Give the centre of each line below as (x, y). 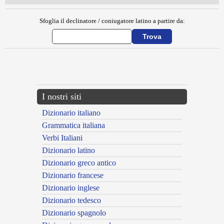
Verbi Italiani (62, 138)
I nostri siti (62, 97)
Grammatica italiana (73, 125)
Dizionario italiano (71, 113)
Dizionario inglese (71, 188)
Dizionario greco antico (79, 163)
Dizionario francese (73, 175)
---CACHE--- (16, 67)
